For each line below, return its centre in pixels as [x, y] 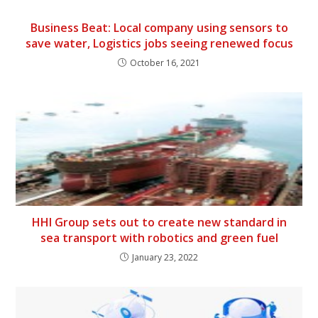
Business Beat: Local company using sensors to [159, 27]
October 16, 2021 [165, 62]
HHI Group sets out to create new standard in [159, 222]
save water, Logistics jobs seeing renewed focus [159, 43]
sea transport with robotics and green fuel [159, 237]
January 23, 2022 [165, 257]
